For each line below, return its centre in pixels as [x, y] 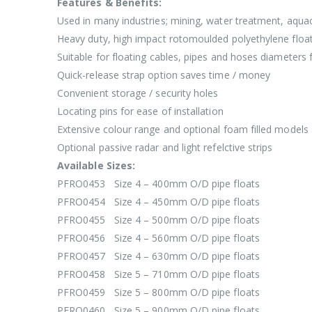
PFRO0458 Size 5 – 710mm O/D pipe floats [158, 274]
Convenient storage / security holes [138, 93]
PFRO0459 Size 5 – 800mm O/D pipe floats [158, 292]
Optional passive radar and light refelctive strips [165, 148]
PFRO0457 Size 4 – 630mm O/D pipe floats [158, 256]
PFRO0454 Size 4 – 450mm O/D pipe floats [158, 202]
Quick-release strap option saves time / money [164, 75]
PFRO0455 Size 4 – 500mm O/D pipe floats [158, 220]
